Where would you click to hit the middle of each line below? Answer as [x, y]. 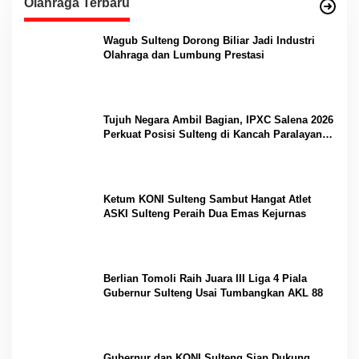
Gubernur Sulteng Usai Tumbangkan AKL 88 [213, 293]
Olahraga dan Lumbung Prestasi [184, 55]
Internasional [136, 149]
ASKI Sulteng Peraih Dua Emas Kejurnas [205, 214]
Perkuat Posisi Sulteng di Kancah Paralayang [216, 135]
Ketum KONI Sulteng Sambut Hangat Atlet [207, 200]
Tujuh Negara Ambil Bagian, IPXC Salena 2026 [218, 120]
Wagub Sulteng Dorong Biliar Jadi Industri [209, 41]
